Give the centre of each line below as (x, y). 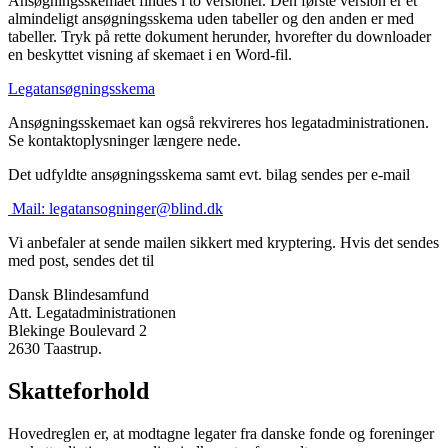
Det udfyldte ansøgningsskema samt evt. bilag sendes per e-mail (209, 175)
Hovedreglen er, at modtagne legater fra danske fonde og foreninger (221, 434)
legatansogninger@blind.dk (136, 209)
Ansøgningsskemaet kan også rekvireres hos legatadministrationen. (218, 123)
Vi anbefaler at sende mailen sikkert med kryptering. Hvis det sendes (223, 243)
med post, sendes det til (81, 261)
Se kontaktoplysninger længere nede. (124, 141)
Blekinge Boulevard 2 (77, 331)
